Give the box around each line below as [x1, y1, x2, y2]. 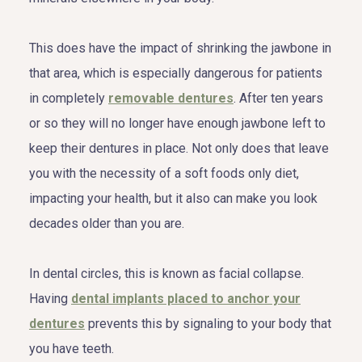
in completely [29, 90, 108, 106]
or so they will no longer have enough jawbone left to [29, 115, 326, 131]
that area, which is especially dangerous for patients [29, 65, 322, 81]
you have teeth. [29, 340, 114, 356]
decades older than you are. [29, 215, 184, 231]
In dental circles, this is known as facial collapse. [29, 265, 304, 281]
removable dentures [108, 90, 234, 106]
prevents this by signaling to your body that [85, 315, 331, 331]
